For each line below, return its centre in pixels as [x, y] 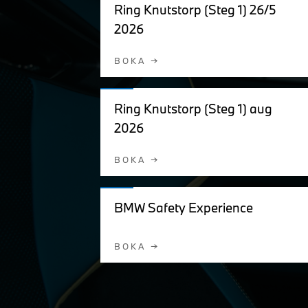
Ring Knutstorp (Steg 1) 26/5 [195, 10]
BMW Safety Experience [184, 208]
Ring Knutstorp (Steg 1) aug [193, 109]
